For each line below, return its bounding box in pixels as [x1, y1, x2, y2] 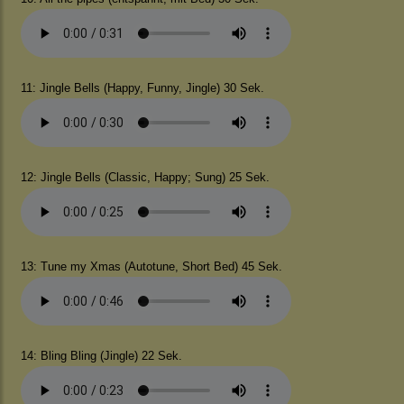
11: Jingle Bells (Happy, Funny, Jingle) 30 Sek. [21, 81, 268, 95]
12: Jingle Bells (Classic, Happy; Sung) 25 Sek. [21, 170, 273, 184]
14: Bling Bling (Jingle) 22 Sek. [21, 349, 189, 363]
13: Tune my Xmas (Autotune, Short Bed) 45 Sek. [21, 260, 286, 273]
